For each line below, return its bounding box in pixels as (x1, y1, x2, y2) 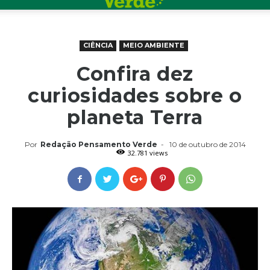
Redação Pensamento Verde (40, 140, 157, 149)
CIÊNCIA (83, 41, 113, 49)
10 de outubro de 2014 (169, 140, 246, 149)
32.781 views (127, 148, 168, 157)
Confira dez (76, 62, 194, 86)
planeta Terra (67, 105, 203, 129)
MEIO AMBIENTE (122, 41, 184, 49)
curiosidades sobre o (28, 84, 242, 107)
